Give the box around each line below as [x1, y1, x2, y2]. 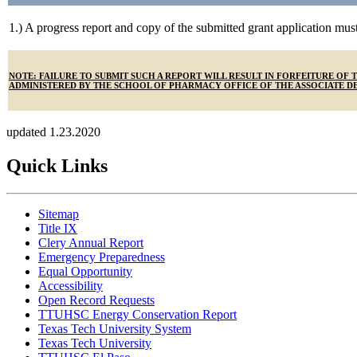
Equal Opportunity [38, 264, 132, 278]
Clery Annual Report [38, 235, 143, 249]
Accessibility [38, 278, 103, 292]
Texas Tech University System [38, 321, 191, 335]
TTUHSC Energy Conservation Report [38, 307, 237, 321]
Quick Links [6, 155, 108, 176]
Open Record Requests [38, 292, 155, 307]
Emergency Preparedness [38, 249, 165, 264]
